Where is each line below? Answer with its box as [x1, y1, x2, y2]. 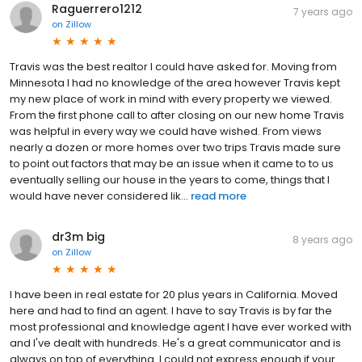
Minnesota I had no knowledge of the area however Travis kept [10, 74, 340, 90]
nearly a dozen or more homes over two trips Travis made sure [10, 139, 341, 155]
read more [191, 187, 246, 204]
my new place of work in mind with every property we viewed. [10, 90, 332, 107]
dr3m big [52, 228, 105, 245]
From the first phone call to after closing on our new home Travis [10, 107, 344, 123]
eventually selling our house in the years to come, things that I [10, 171, 330, 187]
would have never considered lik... [10, 187, 188, 204]
